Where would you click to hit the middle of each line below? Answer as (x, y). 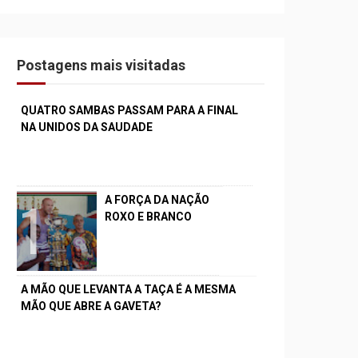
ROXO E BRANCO (148, 217)
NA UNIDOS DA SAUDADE (87, 127)
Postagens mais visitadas (101, 66)
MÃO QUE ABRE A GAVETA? (91, 306)
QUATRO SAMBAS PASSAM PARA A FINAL (129, 111)
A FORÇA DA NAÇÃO (157, 200)
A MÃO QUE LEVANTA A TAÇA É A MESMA (128, 290)
